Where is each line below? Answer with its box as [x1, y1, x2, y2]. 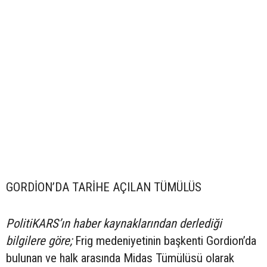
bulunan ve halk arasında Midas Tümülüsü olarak [6, 251, 234, 266]
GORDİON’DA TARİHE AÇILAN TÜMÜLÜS [6, 180, 201, 195]
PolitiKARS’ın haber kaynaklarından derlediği [6, 216, 222, 231]
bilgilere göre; [6, 234, 72, 249]
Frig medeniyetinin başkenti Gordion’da [72, 234, 256, 249]
